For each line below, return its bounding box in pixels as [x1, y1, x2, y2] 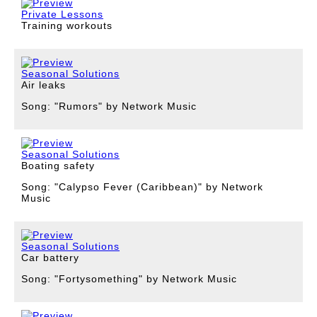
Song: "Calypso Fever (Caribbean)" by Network [21, 181, 263, 193]
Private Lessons [21, 8, 103, 21]
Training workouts [21, 20, 113, 32]
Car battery [21, 251, 79, 263]
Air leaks [21, 79, 66, 91]
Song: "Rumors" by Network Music [21, 100, 197, 113]
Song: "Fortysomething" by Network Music [21, 273, 237, 285]
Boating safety [21, 159, 95, 171]
